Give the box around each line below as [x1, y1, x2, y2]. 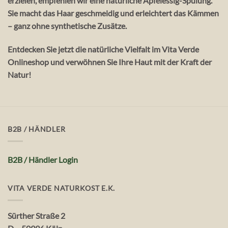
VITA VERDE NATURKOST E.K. [8, 183, 115, 192]
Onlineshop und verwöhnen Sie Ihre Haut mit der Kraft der [8, 56, 212, 67]
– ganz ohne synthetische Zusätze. [8, 20, 127, 31]
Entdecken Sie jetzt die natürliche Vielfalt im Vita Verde [8, 44, 199, 54]
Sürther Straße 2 [8, 210, 65, 220]
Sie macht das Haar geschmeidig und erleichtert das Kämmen [8, 8, 219, 18]
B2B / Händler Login [8, 154, 78, 164]
